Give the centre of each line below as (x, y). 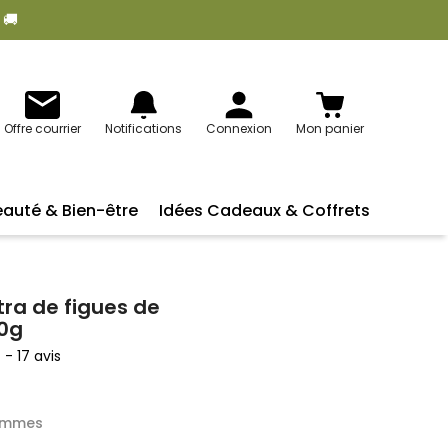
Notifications (143, 129)
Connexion (239, 129)
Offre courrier (42, 129)
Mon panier (330, 129)
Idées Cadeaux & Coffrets (264, 211)
